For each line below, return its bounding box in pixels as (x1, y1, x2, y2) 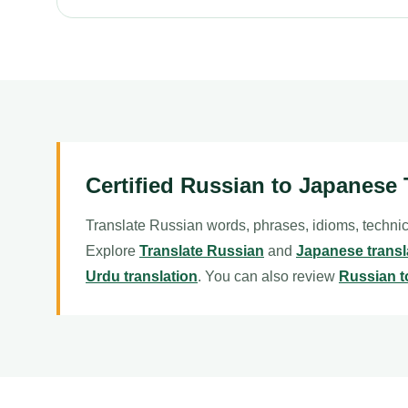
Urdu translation (86, 269, 198, 284)
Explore (86, 243, 139, 259)
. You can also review (198, 269, 339, 284)
